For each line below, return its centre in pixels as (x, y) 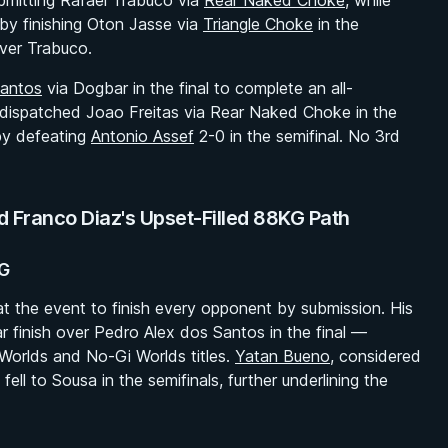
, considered (375, 356)
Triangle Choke (258, 24)
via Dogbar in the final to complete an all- (197, 88)
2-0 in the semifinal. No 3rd (297, 136)
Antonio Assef (142, 136)
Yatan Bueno (282, 356)
